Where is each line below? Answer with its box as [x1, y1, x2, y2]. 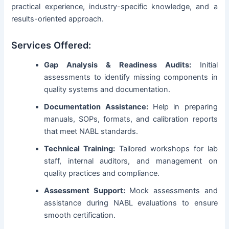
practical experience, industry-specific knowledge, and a [11, 2, 218, 12]
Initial [199, 60, 218, 70]
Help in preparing [148, 102, 218, 111]
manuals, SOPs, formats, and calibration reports [44, 114, 218, 124]
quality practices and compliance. [44, 169, 160, 178]
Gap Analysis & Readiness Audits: [44, 60, 200, 70]
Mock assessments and [125, 186, 218, 195]
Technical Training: [44, 144, 116, 153]
